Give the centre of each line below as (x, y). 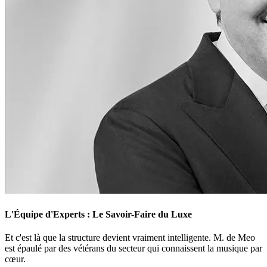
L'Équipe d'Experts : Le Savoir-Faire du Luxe (98, 214)
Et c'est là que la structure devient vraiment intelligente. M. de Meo (130, 237)
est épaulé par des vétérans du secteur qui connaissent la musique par (133, 248)
